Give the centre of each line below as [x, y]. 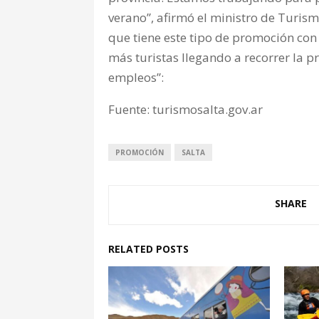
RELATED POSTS [148, 249]
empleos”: [136, 77]
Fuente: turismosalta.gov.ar [185, 109]
